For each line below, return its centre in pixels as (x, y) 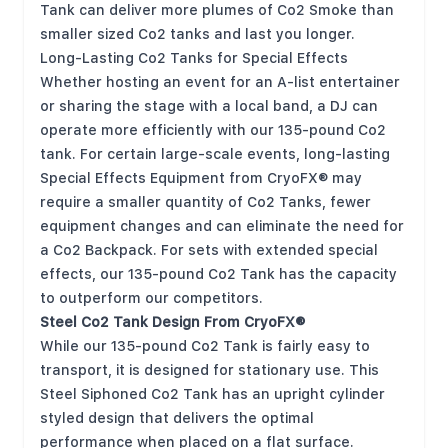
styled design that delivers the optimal (177, 418)
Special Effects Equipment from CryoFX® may (201, 178)
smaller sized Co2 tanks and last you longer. (197, 34)
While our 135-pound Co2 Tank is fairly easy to (205, 346)
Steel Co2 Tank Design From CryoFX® (172, 322)
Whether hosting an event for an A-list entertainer (220, 82)
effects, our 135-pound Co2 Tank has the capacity (218, 274)
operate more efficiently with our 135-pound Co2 (213, 130)
